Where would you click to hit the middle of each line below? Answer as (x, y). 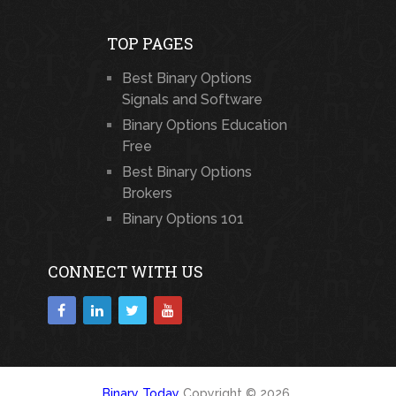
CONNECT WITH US (125, 271)
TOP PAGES (150, 43)
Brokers (147, 193)
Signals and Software (192, 99)
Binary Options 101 (183, 218)
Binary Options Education (204, 125)
